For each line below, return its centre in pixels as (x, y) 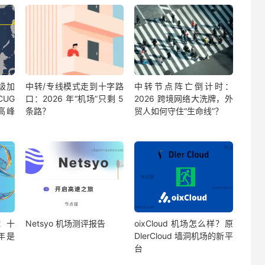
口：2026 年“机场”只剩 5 (75, 99)
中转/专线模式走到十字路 (75, 86)
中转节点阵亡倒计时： (184, 86)
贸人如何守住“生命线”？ (179, 111)
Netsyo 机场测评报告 (65, 223)
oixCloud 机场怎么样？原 (184, 223)
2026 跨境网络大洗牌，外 (184, 99)
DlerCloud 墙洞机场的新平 (184, 235)
